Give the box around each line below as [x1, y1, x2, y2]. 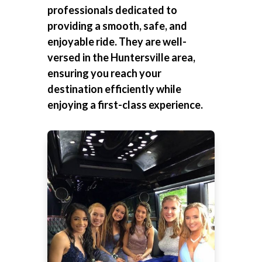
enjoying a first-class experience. [47, 98, 203, 112]
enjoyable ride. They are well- [47, 35, 187, 49]
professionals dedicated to [47, 4, 177, 17]
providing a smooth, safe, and [47, 19, 187, 33]
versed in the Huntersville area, [47, 51, 195, 64]
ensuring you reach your [47, 67, 161, 80]
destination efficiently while [47, 82, 181, 96]
